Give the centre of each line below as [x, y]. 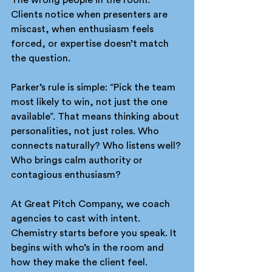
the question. [41, 58]
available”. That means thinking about [96, 116]
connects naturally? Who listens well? [97, 145]
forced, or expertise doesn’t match [91, 43]
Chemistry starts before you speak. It [95, 233]
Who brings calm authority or [78, 160]
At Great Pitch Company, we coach [92, 204]
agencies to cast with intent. [77, 218]
